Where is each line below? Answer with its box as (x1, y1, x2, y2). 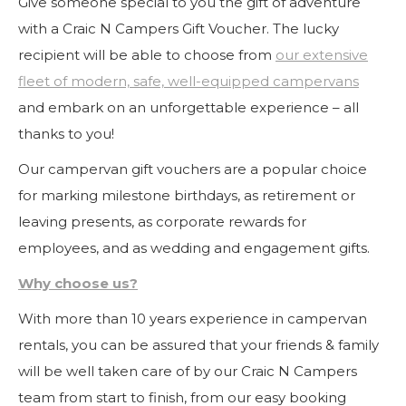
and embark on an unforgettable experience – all (18, 99, 359, 116)
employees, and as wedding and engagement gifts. (18, 239, 370, 256)
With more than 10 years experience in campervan (18, 310, 367, 327)
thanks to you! (18, 125, 114, 142)
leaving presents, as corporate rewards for (18, 213, 306, 230)
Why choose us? (18, 275, 138, 292)
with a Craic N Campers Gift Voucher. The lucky (18, 20, 339, 37)
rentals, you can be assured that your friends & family (18, 336, 379, 353)
